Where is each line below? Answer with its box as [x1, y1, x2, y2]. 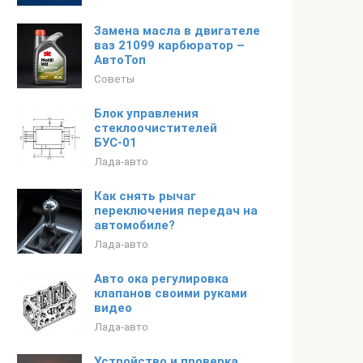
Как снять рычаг [94, 189, 196, 203]
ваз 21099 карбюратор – [94, 38, 245, 53]
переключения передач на [94, 203, 258, 218]
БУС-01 [94, 135, 137, 150]
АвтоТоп [94, 53, 146, 67]
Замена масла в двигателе [94, 23, 260, 38]
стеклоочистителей [94, 121, 217, 135]
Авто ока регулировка [94, 271, 228, 286]
